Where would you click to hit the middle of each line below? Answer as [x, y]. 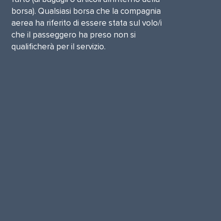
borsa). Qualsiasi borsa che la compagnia [86, 11]
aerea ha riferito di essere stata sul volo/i [86, 23]
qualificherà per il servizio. [58, 47]
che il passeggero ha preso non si [73, 35]
